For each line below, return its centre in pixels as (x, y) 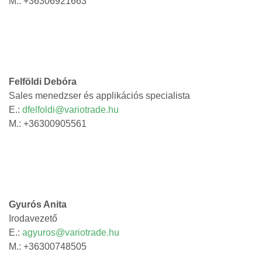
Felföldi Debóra (43, 82)
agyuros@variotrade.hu (71, 232)
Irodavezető (33, 218)
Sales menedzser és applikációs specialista (99, 96)
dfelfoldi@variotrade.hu (70, 110)
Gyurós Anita (38, 204)
